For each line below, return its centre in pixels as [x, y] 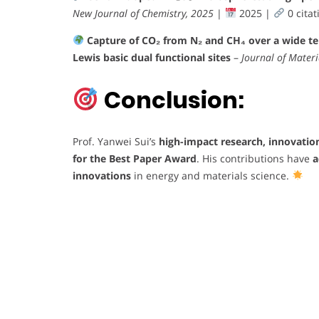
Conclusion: [174, 100]
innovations [102, 176]
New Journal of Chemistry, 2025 [143, 13]
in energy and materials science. [211, 176]
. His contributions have [255, 159]
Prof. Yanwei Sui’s [116, 142]
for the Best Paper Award [135, 159]
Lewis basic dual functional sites [152, 57]
